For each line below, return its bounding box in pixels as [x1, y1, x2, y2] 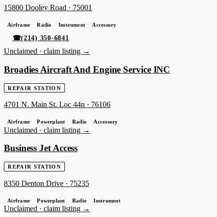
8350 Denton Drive [4, 179, 63, 188]
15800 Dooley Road [4, 3, 66, 12]
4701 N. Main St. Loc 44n [4, 100, 85, 109]
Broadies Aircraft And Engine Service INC [4, 64, 170, 75]
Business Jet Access [4, 143, 78, 154]
